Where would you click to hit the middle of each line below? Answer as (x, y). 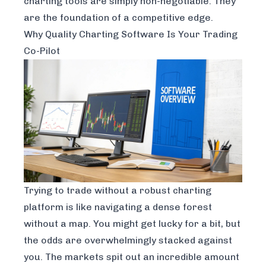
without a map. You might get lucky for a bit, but (132, 224)
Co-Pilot (42, 51)
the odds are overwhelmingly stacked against (128, 240)
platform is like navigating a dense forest (118, 207)
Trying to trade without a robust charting (118, 191)
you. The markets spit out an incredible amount (132, 257)
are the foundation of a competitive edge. (118, 18)
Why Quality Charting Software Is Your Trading (131, 34)
